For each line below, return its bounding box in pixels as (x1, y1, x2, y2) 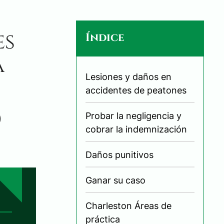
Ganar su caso (85, 174, 145, 185)
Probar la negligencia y (85, 110, 181, 121)
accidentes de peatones (85, 84, 186, 95)
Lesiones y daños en (85, 71, 171, 82)
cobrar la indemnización (85, 123, 187, 134)
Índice (85, 30, 124, 45)
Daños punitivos (85, 149, 153, 160)
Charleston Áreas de (85, 200, 171, 211)
